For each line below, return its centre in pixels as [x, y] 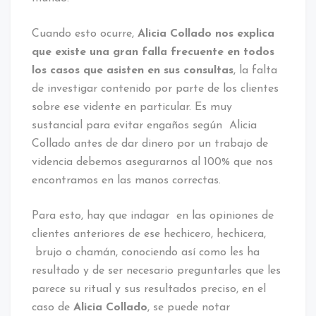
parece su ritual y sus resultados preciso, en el [149, 289]
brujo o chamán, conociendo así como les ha [146, 252]
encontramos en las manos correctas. [126, 180]
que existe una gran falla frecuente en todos [153, 52]
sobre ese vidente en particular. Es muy [132, 107]
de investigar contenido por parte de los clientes [155, 89]
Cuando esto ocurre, [85, 34]
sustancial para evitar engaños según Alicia [144, 125]
